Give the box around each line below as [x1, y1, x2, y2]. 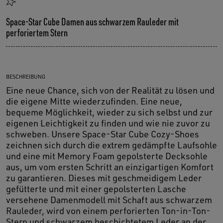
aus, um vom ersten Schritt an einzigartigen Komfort [6, 161, 214, 173]
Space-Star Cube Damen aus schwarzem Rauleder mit [6, 15, 179, 28]
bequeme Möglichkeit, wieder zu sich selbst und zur [6, 107, 213, 118]
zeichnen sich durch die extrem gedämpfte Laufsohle [6, 139, 217, 151]
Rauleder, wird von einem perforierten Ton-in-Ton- [6, 205, 211, 217]
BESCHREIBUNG [6, 73, 45, 81]
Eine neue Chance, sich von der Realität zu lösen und [6, 85, 215, 96]
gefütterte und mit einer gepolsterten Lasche [6, 183, 186, 195]
